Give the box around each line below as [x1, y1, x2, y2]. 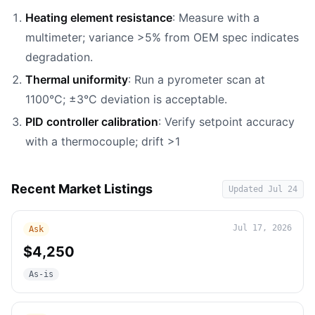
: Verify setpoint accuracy [158, 115, 295, 129]
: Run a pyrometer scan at [128, 72, 265, 86]
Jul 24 [268, 184, 297, 194]
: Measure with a [172, 11, 259, 25]
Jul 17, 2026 [233, 223, 292, 233]
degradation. [25, 50, 93, 64]
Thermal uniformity [25, 72, 128, 86]
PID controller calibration [25, 115, 158, 129]
